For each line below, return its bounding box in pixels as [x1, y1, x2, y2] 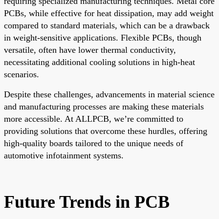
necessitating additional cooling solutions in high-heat [4, 57, 195, 67]
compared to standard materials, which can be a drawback [4, 20, 210, 30]
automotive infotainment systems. [4, 150, 124, 160]
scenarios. [4, 69, 39, 79]
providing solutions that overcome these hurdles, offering [4, 126, 207, 136]
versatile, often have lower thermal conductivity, [4, 44, 176, 55]
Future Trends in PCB [4, 192, 170, 212]
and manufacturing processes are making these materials [4, 101, 204, 111]
